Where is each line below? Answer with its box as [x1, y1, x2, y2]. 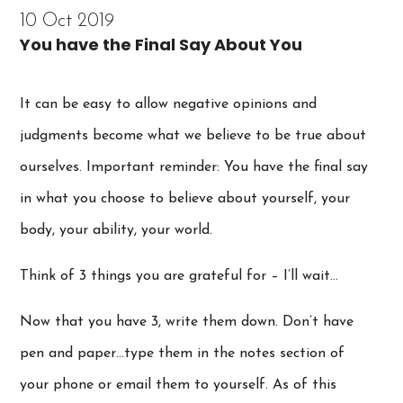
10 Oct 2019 [20, 11, 115, 31]
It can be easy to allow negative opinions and [20, 96, 318, 112]
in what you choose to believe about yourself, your [20, 191, 351, 206]
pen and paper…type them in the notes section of [20, 345, 345, 361]
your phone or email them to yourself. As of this [20, 377, 337, 392]
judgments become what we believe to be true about [20, 128, 367, 143]
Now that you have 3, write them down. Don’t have [20, 314, 354, 329]
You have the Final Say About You [20, 32, 303, 56]
